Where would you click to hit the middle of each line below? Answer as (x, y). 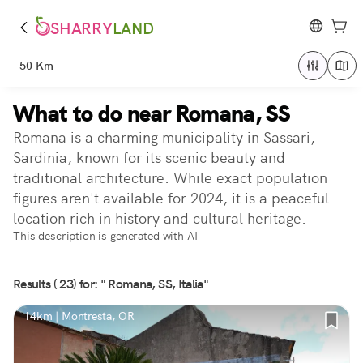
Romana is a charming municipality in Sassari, (164, 137)
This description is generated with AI (105, 236)
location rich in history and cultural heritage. (160, 218)
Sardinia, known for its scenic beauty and (149, 158)
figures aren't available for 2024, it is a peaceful (171, 198)
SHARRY (81, 29)
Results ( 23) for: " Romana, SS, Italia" (111, 284)
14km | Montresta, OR (79, 316)
